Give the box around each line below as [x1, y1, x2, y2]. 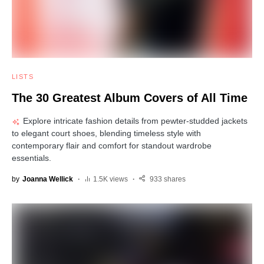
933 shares [150, 175, 186, 184]
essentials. [12, 153, 51, 163]
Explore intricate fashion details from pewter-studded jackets [22, 116, 247, 126]
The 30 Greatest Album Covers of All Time [12, 91, 247, 105]
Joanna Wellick [22, 175, 73, 184]
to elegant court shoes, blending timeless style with [12, 128, 201, 138]
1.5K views [93, 175, 128, 184]
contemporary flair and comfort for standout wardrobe [12, 141, 212, 151]
